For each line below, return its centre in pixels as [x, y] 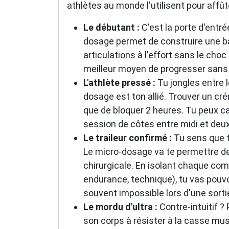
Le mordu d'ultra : [120, 207]
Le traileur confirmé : [128, 138]
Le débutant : [111, 27]
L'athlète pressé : [119, 82]
